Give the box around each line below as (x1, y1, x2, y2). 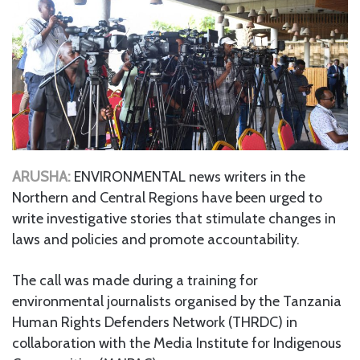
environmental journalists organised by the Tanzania (12, 292, 342, 310)
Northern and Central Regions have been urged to (12, 188, 322, 207)
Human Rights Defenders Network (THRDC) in (12, 313, 297, 331)
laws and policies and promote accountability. (12, 230, 300, 248)
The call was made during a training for (12, 271, 258, 289)
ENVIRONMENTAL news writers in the (71, 167, 305, 186)
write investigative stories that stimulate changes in (12, 209, 336, 227)
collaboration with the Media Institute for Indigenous (12, 333, 342, 352)
